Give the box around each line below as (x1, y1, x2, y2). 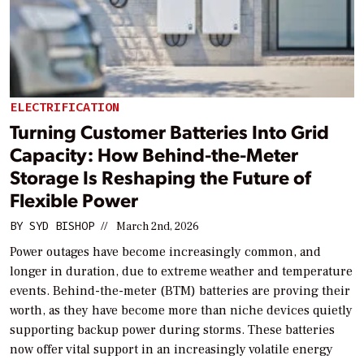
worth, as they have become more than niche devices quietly (10, 302, 353, 318)
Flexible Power (10, 187, 138, 212)
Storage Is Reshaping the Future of (10, 164, 311, 189)
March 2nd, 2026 (116, 219, 199, 234)
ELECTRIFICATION (10, 99, 119, 116)
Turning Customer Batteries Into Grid (10, 119, 329, 144)
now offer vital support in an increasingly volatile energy (10, 341, 333, 357)
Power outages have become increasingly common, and (10, 244, 321, 260)
